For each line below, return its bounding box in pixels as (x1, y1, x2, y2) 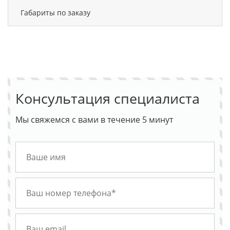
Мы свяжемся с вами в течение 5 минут (15, 113, 174, 125)
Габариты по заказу (21, 7, 90, 17)
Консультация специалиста (15, 88, 200, 108)
